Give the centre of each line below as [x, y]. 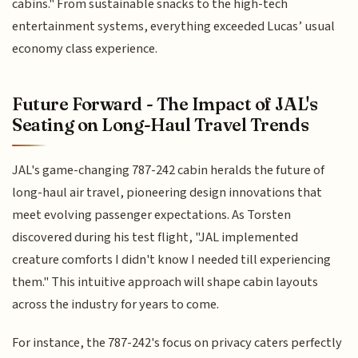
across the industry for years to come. [116, 304]
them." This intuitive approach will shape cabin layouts [165, 282]
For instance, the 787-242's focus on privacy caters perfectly [177, 343]
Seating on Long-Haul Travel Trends [161, 125]
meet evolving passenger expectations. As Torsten [152, 215]
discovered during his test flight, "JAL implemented [155, 237]
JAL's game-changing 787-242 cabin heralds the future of [169, 170]
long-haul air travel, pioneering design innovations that [167, 192]
